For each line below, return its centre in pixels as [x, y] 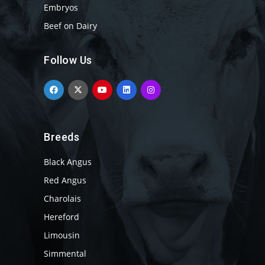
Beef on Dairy [70, 26]
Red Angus [65, 180]
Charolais [62, 198]
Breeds [62, 137]
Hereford [62, 217]
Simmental [65, 253]
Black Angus [68, 162]
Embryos [61, 7]
